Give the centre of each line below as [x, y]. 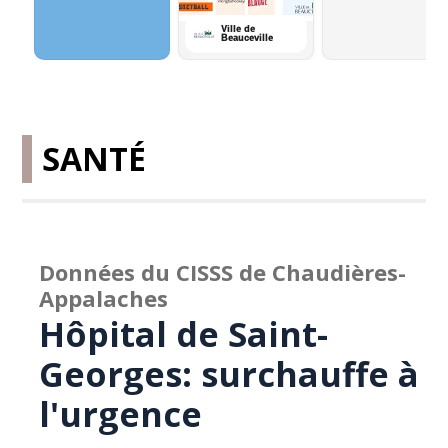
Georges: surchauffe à [229, 374]
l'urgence [121, 414]
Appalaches [104, 298]
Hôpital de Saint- [184, 334]
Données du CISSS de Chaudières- [223, 272]
